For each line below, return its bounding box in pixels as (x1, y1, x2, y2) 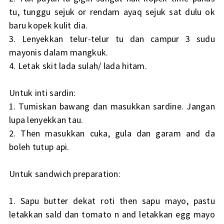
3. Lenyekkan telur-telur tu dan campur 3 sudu (8, 33, 215, 45)
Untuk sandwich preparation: (8, 168, 121, 180)
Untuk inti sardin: (8, 87, 76, 99)
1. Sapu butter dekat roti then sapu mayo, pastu (8, 195, 215, 207)
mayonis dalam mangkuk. (8, 46, 108, 58)
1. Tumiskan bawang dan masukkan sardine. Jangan (8, 100, 215, 112)
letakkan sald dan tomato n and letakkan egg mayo (8, 208, 215, 220)
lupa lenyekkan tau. (8, 114, 83, 126)
